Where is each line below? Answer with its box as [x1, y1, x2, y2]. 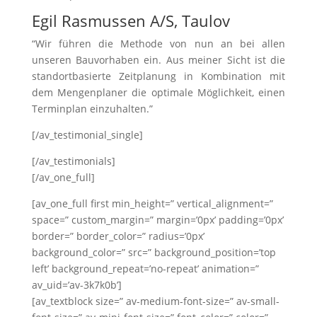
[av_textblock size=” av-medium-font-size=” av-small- [31, 294, 279, 308]
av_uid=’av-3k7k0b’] [31, 278, 122, 292]
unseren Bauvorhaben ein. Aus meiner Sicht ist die [31, 53, 286, 67]
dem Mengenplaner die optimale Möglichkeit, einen [31, 86, 286, 99]
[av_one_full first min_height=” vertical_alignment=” [31, 197, 273, 210]
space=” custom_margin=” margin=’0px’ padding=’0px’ [31, 213, 284, 226]
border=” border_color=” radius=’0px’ [31, 229, 204, 243]
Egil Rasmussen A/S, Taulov [31, 10, 230, 31]
